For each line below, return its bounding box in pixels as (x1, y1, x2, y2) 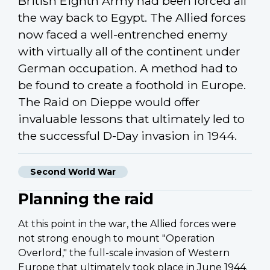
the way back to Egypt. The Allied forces (18, 10, 246, 25)
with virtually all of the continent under (18, 43, 240, 58)
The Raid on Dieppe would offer (18, 94, 200, 109)
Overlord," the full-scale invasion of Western (18, 246, 230, 259)
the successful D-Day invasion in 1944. (18, 128, 237, 143)
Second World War (30, 166, 116, 177)
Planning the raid (18, 189, 154, 208)
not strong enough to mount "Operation (18, 232, 215, 244)
